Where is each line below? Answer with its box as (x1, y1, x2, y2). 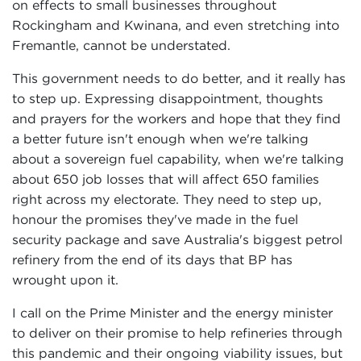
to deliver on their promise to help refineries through (12, 326, 342, 340)
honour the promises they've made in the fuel (12, 212, 298, 226)
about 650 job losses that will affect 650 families (12, 172, 319, 186)
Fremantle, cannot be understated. (12, 38, 230, 52)
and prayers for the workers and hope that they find (12, 111, 341, 126)
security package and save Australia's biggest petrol (12, 232, 342, 247)
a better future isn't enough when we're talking (12, 131, 309, 146)
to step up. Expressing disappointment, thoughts (12, 91, 323, 106)
